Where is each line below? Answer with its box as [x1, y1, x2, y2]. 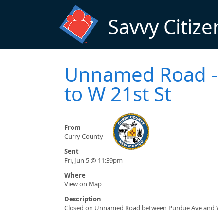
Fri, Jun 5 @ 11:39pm [64, 156, 123, 165]
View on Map [64, 180, 102, 189]
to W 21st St [64, 80, 171, 108]
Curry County [64, 132, 103, 141]
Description [64, 195, 101, 204]
